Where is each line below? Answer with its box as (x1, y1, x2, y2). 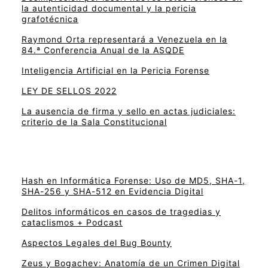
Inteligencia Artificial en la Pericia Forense (22, 65, 209, 76)
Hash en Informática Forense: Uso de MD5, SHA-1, (22, 175, 245, 186)
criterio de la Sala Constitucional (22, 117, 167, 127)
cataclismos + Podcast (22, 217, 123, 228)
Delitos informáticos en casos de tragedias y (22, 206, 221, 217)
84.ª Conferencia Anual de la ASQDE (22, 45, 184, 56)
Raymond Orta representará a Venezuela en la (22, 34, 227, 45)
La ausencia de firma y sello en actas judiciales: (22, 106, 236, 117)
